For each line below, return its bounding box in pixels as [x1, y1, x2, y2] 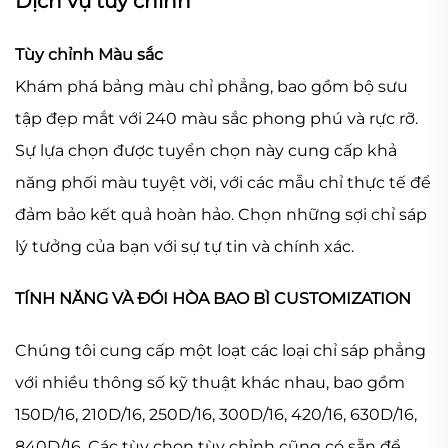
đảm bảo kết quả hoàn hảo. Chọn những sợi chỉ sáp [15, 205, 427, 225]
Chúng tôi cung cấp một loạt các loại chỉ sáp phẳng [15, 341, 426, 361]
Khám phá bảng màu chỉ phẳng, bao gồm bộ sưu [15, 77, 408, 97]
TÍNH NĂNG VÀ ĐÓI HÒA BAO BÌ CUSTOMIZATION [15, 289, 411, 309]
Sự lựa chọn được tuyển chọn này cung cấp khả [15, 141, 397, 161]
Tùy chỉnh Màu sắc [15, 45, 163, 65]
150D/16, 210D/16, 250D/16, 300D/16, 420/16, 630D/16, [15, 405, 417, 425]
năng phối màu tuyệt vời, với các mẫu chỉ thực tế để [15, 173, 431, 193]
